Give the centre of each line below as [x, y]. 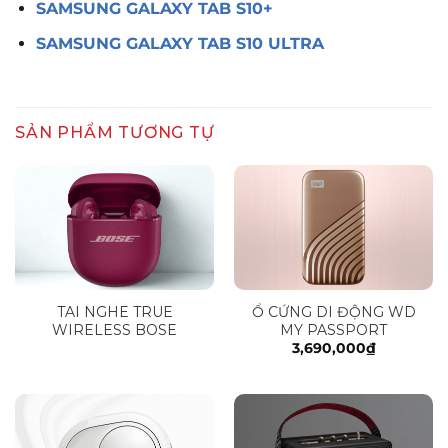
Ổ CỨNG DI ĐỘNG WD [333, 311]
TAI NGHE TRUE [114, 311]
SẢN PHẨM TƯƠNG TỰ [115, 132]
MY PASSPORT [333, 329]
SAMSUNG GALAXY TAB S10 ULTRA [179, 44]
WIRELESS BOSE [114, 329]
